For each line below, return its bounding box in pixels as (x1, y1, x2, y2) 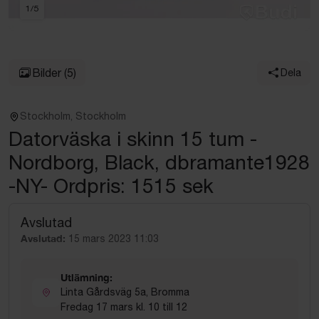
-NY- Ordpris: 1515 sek (9, 174, 214, 197)
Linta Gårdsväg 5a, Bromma (61, 286, 189, 298)
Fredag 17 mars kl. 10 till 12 (61, 301, 187, 313)
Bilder (32, 66, 61, 79)
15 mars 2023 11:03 (68, 233, 159, 244)
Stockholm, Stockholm (20, 110, 126, 122)
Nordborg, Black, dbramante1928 (9, 150, 310, 174)
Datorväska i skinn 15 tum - (9, 127, 257, 150)
